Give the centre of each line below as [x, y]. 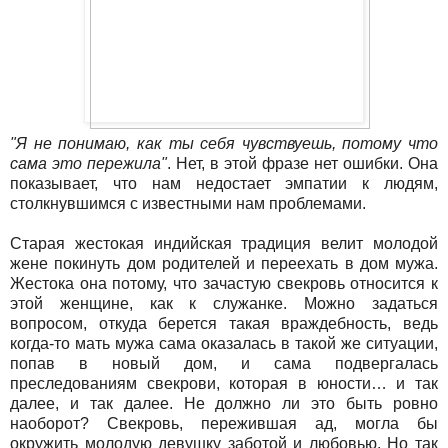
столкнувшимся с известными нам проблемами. [188, 204]
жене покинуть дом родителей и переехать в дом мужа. [224, 264]
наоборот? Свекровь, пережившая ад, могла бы [224, 424]
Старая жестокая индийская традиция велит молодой [224, 244]
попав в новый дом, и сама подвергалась [224, 364]
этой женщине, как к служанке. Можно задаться [224, 304]
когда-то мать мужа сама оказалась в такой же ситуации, [224, 344]
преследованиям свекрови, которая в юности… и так [224, 384]
